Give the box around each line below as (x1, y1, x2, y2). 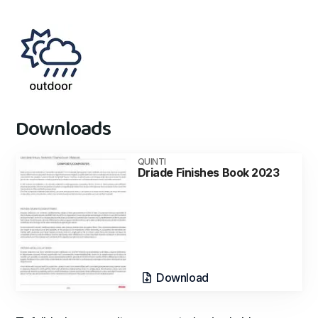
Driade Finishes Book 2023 (137, 165, 280, 180)
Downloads (16, 112, 111, 147)
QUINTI (137, 156, 167, 167)
